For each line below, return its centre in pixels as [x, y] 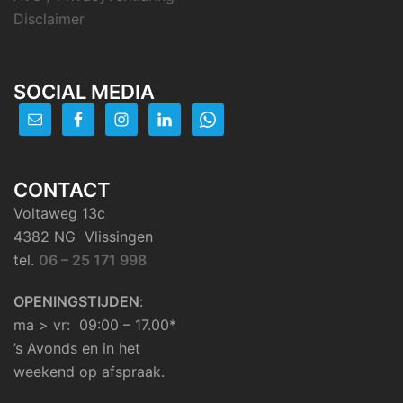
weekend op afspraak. [89, 372]
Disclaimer [49, 19]
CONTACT [62, 190]
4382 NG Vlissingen [83, 237]
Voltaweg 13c [59, 214]
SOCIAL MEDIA [84, 92]
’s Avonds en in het [77, 349]
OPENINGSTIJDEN [76, 302]
